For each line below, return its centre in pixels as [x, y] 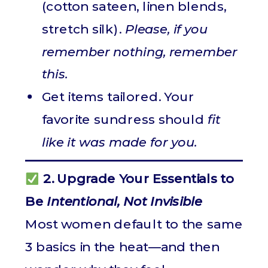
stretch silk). [83, 29]
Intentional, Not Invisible [124, 202]
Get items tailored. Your [118, 97]
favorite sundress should [125, 119]
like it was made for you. [119, 142]
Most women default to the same [134, 224]
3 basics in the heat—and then [122, 247]
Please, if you [166, 29]
